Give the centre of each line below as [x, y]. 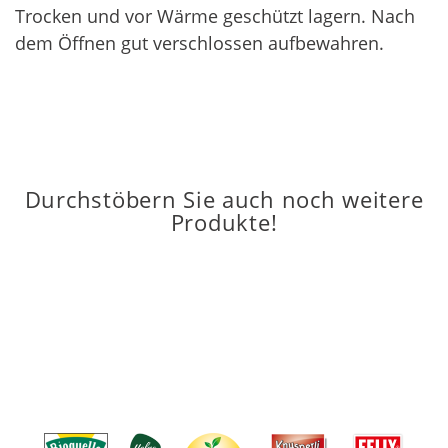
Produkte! [224, 223]
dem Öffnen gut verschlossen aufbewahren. [199, 43]
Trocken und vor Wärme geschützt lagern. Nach [215, 16]
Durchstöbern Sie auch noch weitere [224, 200]
